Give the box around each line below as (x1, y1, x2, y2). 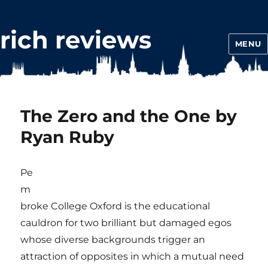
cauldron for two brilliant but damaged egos (20, 217, 232, 229)
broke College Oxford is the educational (20, 200, 211, 212)
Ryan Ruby (20, 127, 115, 147)
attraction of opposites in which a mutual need (20, 251, 245, 262)
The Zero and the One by (20, 106, 237, 126)
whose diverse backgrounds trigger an (20, 234, 206, 245)
